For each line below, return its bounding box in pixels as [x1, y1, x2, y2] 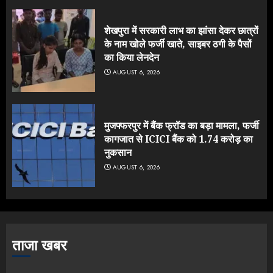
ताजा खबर [12, 235, 66, 257]
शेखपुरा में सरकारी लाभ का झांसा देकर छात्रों [104, 24, 258, 38]
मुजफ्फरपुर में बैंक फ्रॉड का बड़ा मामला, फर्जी [104, 119, 259, 133]
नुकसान [104, 146, 132, 160]
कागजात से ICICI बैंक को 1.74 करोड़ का [104, 132, 253, 146]
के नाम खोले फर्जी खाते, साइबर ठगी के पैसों [104, 37, 252, 51]
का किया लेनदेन [104, 51, 159, 65]
